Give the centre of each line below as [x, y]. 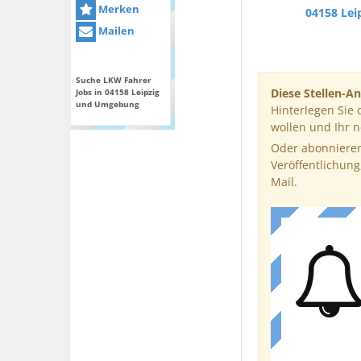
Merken [118, 9]
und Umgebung [108, 104]
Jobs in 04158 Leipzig [118, 92]
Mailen [115, 31]
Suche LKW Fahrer [114, 80]
